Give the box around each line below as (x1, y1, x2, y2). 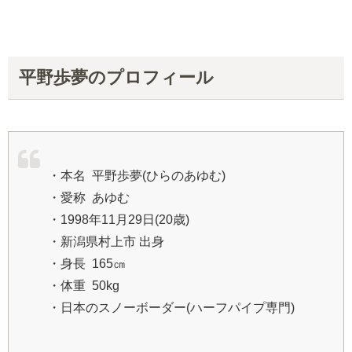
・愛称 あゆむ (48, 191, 130, 205)
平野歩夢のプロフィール (18, 68, 214, 88)
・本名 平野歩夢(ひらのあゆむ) (48, 169, 225, 183)
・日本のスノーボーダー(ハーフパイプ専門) (48, 301, 295, 315)
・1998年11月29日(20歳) (48, 213, 189, 227)
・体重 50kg (48, 279, 119, 293)
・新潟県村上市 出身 (48, 235, 164, 249)
